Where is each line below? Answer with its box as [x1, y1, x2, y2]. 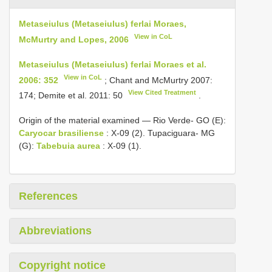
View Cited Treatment [128, 89, 197, 97]
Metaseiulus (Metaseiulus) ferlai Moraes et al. [19, 59, 206, 69]
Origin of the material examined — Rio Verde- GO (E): [19, 115, 226, 125]
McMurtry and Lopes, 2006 [19, 34, 129, 44]
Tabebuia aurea [36, 140, 100, 151]
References [19, 189, 78, 202]
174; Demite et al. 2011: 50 [19, 90, 125, 100]
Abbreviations [19, 224, 92, 237]
